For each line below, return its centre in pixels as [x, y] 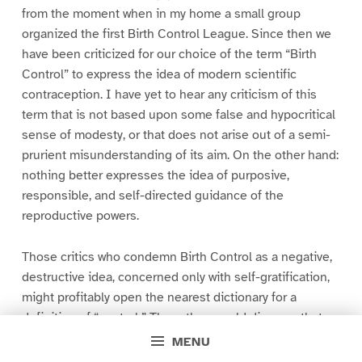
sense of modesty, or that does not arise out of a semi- [176, 135]
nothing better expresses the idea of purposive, [155, 176]
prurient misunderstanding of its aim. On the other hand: [180, 156]
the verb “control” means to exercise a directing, [157, 337]
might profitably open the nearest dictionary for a [159, 297]
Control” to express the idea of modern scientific [159, 75]
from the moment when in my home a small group [161, 14]
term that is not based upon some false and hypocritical [178, 115]
